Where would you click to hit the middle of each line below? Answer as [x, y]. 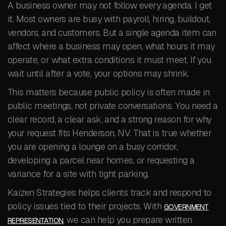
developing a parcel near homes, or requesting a [101, 160]
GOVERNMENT [186, 207]
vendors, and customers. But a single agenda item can [112, 33]
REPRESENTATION [36, 220]
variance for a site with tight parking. [78, 174]
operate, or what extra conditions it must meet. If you [109, 60]
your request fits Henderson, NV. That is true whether [110, 133]
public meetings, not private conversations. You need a [113, 106]
